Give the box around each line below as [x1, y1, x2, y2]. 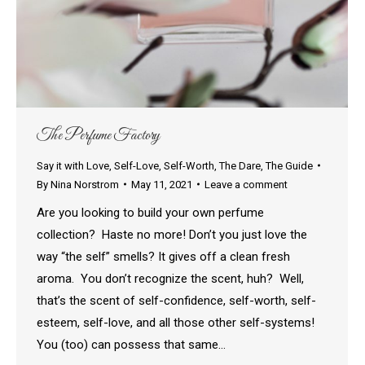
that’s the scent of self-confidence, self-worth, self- [37, 292, 316, 308]
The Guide [266, 159, 313, 172]
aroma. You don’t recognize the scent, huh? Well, [37, 270, 304, 286]
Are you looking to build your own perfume [37, 204, 264, 220]
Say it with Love [37, 159, 109, 172]
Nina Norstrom [51, 178, 119, 191]
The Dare [219, 159, 261, 172]
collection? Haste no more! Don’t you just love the [37, 226, 307, 242]
